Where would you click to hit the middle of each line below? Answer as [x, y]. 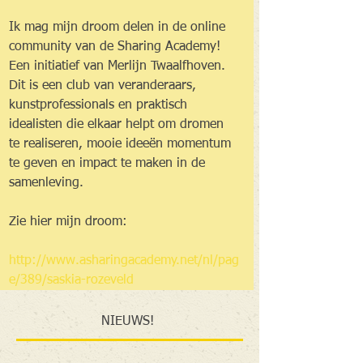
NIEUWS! [128, 321]
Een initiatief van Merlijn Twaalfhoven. [119, 66]
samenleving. [48, 183]
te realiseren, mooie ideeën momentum [122, 144]
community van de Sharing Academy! [117, 47]
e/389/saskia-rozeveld [71, 280]
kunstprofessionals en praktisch [100, 105]
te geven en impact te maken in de [109, 163]
